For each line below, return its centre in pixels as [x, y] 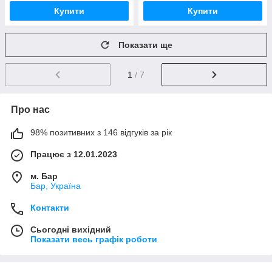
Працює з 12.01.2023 [74, 154]
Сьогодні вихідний [71, 229]
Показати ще [145, 45]
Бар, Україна [56, 185]
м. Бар [44, 176]
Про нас [30, 109]
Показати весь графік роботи [94, 239]
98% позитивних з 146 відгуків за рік [101, 132]
